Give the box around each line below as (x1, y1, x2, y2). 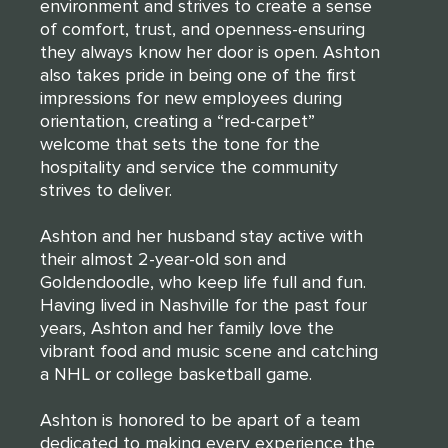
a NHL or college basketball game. (40, 362, 312, 385)
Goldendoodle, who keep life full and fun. (40, 270, 366, 293)
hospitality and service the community (40, 155, 338, 178)
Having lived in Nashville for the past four (40, 293, 367, 316)
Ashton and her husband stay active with (40, 224, 363, 247)
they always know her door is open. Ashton (40, 40, 380, 63)
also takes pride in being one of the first (40, 63, 356, 86)
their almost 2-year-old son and (40, 247, 286, 270)
